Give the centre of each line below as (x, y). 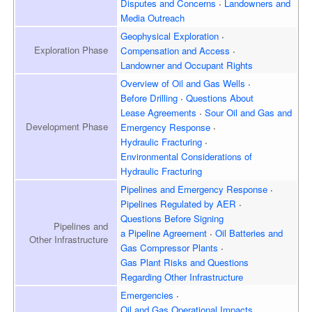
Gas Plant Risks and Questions (185, 262)
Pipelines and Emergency (172, 189)
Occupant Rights (218, 65)
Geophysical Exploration (170, 36)
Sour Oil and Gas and (249, 112)
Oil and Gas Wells (208, 83)
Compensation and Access (175, 50)
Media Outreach (153, 17)
